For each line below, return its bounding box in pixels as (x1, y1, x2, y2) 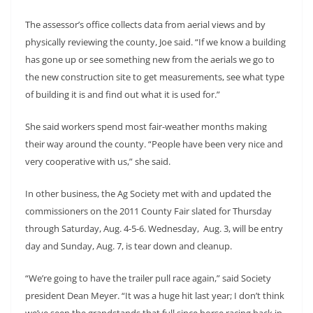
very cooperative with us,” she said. (25, 154, 170, 168)
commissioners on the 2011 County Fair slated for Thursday (25, 204, 272, 217)
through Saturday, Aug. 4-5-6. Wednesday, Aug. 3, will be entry (25, 221, 283, 235)
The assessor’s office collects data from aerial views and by (25, 17, 265, 31)
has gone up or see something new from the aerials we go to (25, 52, 275, 66)
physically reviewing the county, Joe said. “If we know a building (25, 35, 286, 48)
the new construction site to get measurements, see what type (25, 70, 284, 83)
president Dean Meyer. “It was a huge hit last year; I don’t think (25, 289, 284, 302)
